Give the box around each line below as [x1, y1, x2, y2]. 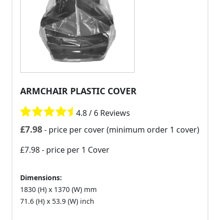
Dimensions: [20, 172, 62, 182]
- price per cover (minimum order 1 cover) [44, 124, 199, 135]
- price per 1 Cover [40, 144, 110, 155]
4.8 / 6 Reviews [76, 107, 130, 118]
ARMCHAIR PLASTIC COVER [20, 84, 137, 97]
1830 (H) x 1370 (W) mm [20, 184, 97, 194]
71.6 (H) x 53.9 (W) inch [20, 196, 94, 206]
